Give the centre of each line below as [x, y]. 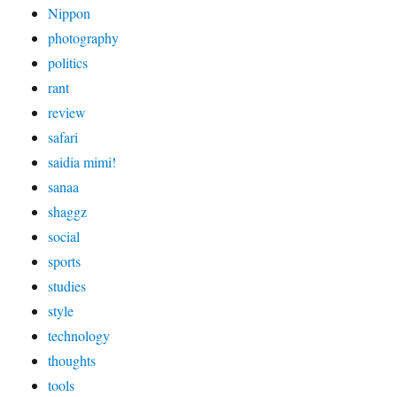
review [67, 112]
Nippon [70, 12]
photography [84, 37]
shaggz [68, 211]
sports [65, 261]
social [64, 236]
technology [79, 335]
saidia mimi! [82, 161]
